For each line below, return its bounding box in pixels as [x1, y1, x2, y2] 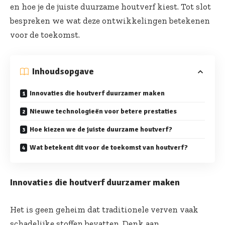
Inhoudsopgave [32, 66, 94, 77]
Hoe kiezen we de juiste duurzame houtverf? [30, 125, 172, 134]
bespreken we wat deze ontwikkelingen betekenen [10, 16, 210, 26]
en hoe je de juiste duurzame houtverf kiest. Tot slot [10, 2, 211, 12]
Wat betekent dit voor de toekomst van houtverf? [30, 143, 188, 152]
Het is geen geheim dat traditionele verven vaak [10, 204, 198, 215]
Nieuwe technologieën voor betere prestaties [30, 107, 177, 116]
